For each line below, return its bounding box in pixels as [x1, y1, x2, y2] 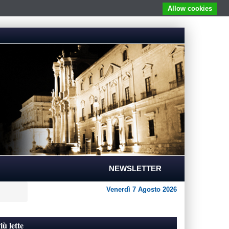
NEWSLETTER [109, 164, 162, 173]
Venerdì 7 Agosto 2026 [106, 186, 177, 193]
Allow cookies [168, 5, 212, 12]
